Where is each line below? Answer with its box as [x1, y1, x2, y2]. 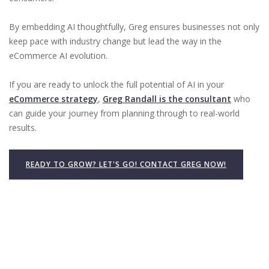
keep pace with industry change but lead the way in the [9, 35, 222, 47]
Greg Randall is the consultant [103, 93, 231, 104]
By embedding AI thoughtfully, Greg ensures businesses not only [9, 21, 259, 32]
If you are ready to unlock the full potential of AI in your [9, 79, 224, 90]
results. [9, 122, 37, 133]
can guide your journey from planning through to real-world [9, 107, 240, 119]
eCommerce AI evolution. [9, 50, 107, 61]
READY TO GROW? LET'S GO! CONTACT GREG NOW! [26, 159, 226, 169]
